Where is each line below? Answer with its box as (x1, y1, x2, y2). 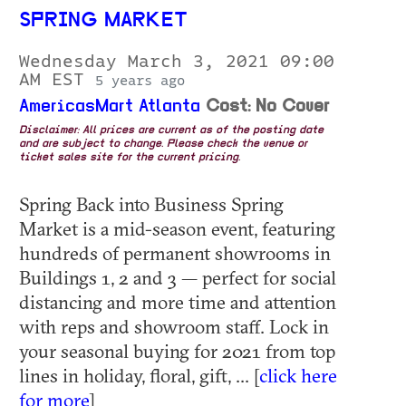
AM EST (19, 70, 95, 89)
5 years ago (95, 72, 185, 88)
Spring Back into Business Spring (19, 191, 284, 216)
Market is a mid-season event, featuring (19, 216, 335, 240)
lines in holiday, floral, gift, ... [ (19, 362, 259, 387)
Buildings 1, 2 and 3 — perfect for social (19, 265, 336, 289)
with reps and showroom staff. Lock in (19, 314, 329, 338)
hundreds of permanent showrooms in (19, 240, 331, 265)
